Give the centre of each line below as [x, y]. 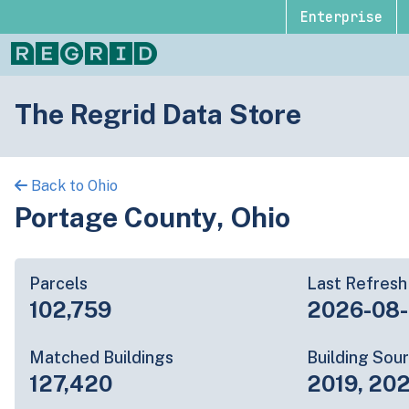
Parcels [58, 283]
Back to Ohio [73, 186]
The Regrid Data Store [158, 114]
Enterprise [341, 17]
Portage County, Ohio [152, 217]
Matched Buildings [101, 357]
